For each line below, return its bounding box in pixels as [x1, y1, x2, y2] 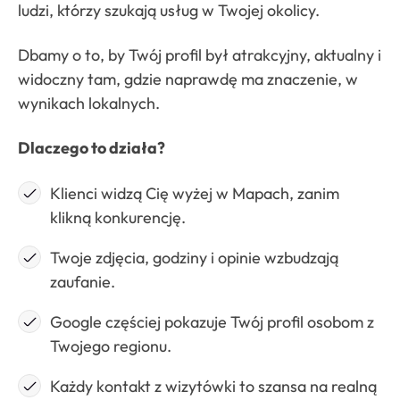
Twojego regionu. [50, 336, 171, 357]
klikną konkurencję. [50, 207, 186, 229]
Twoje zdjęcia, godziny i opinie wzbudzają [50, 247, 338, 269]
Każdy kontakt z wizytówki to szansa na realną [50, 376, 377, 397]
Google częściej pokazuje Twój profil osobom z [50, 312, 374, 333]
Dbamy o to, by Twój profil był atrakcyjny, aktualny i [18, 44, 381, 65]
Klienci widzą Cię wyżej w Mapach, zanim [50, 183, 339, 204]
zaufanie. [50, 271, 115, 293]
